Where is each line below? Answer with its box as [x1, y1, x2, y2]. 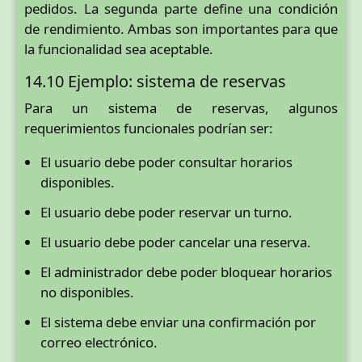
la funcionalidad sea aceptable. [24, 39, 213, 58]
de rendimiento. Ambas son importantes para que [24, 19, 338, 38]
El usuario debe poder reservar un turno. [40, 203, 293, 222]
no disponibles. [40, 283, 134, 302]
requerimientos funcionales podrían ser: [24, 119, 273, 138]
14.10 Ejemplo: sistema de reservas [24, 70, 286, 93]
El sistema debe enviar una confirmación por [40, 313, 316, 332]
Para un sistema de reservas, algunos [24, 99, 338, 118]
